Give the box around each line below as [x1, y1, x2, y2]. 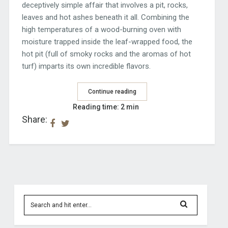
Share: [21, 114, 47, 125]
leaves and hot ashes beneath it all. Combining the [21, 12, 189, 22]
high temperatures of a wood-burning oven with [21, 24, 181, 34]
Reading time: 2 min [72, 103, 139, 111]
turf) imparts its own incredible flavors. [21, 61, 151, 71]
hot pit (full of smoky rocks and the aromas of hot [21, 49, 191, 59]
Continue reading [88, 88, 136, 96]
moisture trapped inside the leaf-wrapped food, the [21, 37, 192, 46]
